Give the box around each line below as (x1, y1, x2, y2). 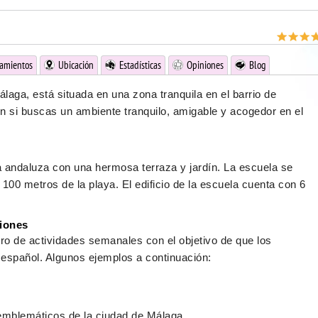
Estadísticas (119, 58, 161, 72)
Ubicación (57, 58, 94, 72)
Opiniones (186, 58, 224, 72)
